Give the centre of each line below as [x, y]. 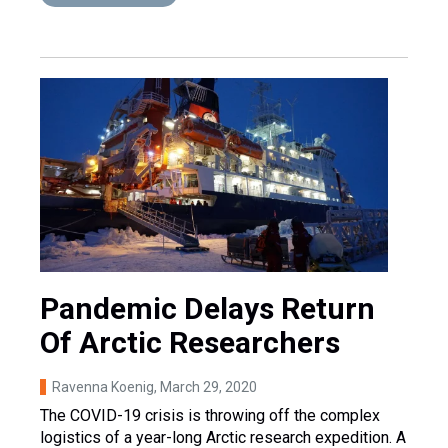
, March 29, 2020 [205, 386]
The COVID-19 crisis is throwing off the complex [210, 415]
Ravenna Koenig [103, 386]
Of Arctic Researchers [190, 342]
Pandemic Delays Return [207, 308]
